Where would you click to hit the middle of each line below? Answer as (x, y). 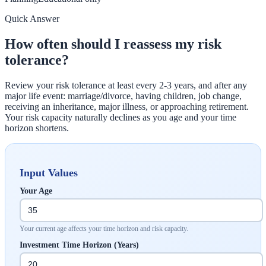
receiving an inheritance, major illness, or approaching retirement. (127, 106)
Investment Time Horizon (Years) (79, 245)
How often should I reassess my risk (113, 44)
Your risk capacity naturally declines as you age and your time (121, 117)
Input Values (49, 172)
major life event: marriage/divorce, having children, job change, (123, 96)
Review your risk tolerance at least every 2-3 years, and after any (126, 85)
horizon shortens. (37, 128)
